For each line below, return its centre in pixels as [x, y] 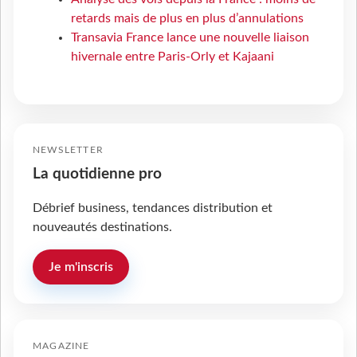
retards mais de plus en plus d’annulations [187, 19]
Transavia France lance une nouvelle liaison [190, 38]
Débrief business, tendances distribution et [153, 208]
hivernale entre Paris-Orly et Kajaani [173, 57]
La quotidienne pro [97, 175]
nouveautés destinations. [102, 228]
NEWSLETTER [68, 150]
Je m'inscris [81, 267]
